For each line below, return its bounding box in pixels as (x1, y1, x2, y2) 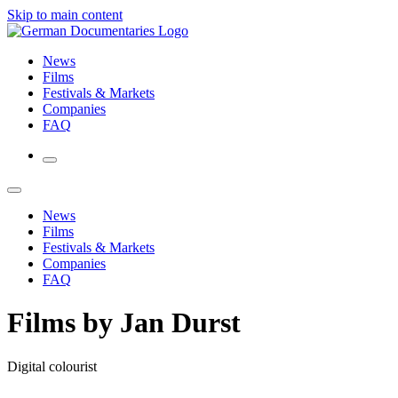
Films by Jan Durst (7, 306, 241, 339)
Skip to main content (7, 7, 123, 22)
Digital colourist (7, 358, 97, 374)
